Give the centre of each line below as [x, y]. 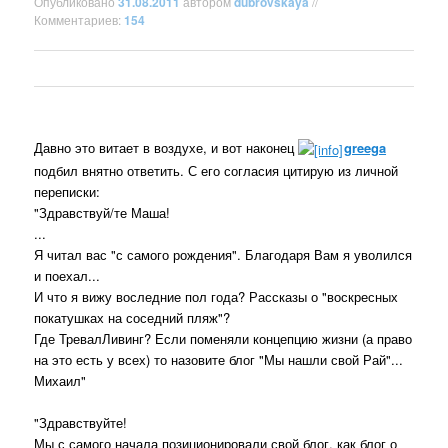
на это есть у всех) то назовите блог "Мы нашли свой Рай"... [219, 360]
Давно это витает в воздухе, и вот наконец [166, 148]
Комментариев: [79, 19]
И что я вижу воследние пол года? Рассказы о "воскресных [216, 297]
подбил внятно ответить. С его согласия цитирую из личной [216, 171]
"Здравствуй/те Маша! [102, 213]
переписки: [67, 192]
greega [365, 148]
